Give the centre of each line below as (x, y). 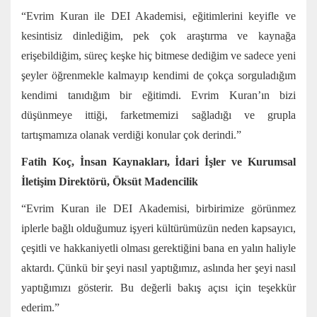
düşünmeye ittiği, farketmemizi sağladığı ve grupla (158, 115)
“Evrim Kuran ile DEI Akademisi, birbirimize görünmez (158, 209)
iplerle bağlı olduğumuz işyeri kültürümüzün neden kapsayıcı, (158, 229)
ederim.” (40, 308)
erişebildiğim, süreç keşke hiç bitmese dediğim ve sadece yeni (158, 56)
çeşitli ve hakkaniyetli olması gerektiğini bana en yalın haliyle (158, 248)
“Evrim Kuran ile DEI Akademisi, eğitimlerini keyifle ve (158, 16)
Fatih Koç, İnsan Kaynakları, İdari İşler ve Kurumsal (158, 162)
